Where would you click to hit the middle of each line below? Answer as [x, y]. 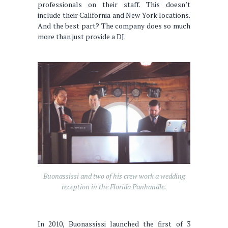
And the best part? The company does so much [114, 26]
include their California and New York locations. [114, 15]
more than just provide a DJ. [82, 37]
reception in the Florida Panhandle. [114, 186]
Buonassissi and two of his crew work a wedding [114, 176]
